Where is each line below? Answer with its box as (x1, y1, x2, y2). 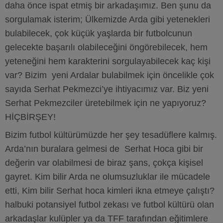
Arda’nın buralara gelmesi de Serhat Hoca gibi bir (5, 144, 203, 154)
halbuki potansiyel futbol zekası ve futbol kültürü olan (5, 200, 214, 210)
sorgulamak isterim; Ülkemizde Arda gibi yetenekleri (5, 14, 210, 24)
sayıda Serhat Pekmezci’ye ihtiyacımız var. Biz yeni (5, 84, 209, 94)
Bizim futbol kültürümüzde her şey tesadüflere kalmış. (5, 130, 217, 140)
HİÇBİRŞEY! (5, 112, 56, 122)
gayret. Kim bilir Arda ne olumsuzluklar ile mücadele (5, 172, 210, 182)
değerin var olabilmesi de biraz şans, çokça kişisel (5, 158, 203, 168)
